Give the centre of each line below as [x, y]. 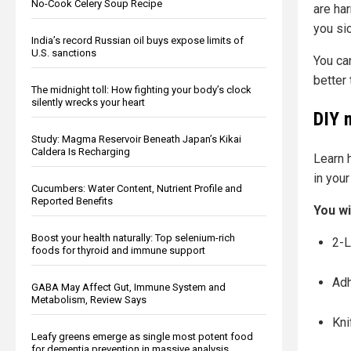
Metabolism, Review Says [89, 299]
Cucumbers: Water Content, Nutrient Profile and [137, 188]
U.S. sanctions [64, 52]
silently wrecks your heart [88, 102]
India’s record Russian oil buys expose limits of [138, 40]
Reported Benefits [72, 201]
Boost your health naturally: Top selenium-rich [133, 237]
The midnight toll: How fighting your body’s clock [141, 89]
